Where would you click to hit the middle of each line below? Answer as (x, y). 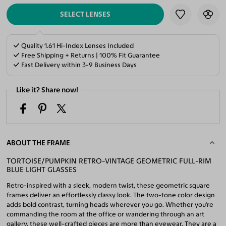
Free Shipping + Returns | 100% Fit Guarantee (90, 55)
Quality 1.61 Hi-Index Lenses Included (77, 45)
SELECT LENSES (86, 14)
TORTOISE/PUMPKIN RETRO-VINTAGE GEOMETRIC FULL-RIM (109, 161)
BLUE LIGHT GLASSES (42, 170)
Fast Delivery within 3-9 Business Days (78, 65)
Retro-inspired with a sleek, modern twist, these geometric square (108, 186)
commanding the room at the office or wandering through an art (106, 214)
